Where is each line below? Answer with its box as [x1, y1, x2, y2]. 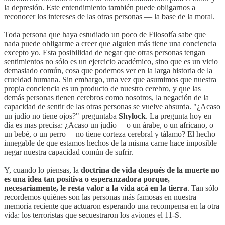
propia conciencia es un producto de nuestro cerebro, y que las [4, 84, 201, 93]
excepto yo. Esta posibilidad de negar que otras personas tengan [4, 48, 205, 57]
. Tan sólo [187, 183, 218, 192]
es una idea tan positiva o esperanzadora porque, [4, 174, 170, 183]
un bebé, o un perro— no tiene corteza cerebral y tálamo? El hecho [4, 129, 215, 138]
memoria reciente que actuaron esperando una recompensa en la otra [4, 201, 219, 210]
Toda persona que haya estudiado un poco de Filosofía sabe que [4, 30, 206, 39]
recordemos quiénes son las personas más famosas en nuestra [4, 192, 196, 201]
